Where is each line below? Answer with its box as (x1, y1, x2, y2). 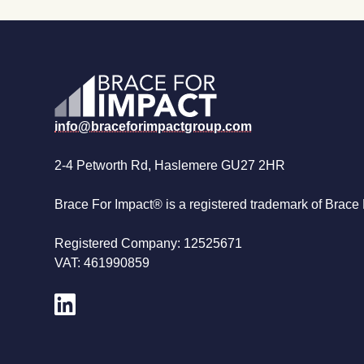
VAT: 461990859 (54, 255, 150, 270)
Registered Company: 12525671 (54, 236, 243, 250)
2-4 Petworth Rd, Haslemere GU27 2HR (54, 158, 286, 172)
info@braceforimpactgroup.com (54, 119, 253, 133)
